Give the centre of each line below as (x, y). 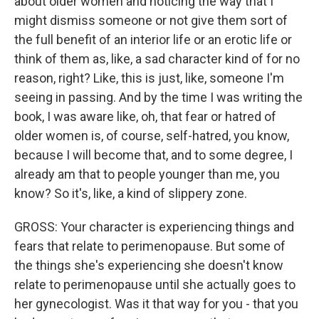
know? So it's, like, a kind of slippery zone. (131, 193)
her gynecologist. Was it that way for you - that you (156, 304)
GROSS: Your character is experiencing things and (154, 227)
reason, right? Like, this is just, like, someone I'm (149, 78)
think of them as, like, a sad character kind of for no (157, 59)
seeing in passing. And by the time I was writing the (158, 97)
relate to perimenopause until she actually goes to (155, 284)
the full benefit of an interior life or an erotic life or (153, 40)
